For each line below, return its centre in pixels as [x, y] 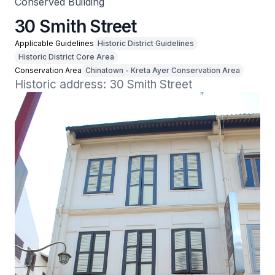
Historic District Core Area [66, 57]
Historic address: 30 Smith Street [103, 84]
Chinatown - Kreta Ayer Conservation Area [163, 70]
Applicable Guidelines [54, 43]
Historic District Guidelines [146, 43]
